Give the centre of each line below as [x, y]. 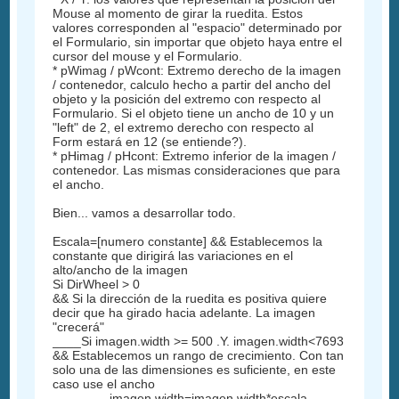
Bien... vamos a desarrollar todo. [145, 212]
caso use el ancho [104, 383]
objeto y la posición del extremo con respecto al [187, 98]
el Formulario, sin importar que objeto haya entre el [198, 41]
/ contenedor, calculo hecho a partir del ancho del [192, 84]
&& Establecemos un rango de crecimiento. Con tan [199, 355]
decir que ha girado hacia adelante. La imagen [184, 312]
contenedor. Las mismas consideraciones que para [197, 170]
